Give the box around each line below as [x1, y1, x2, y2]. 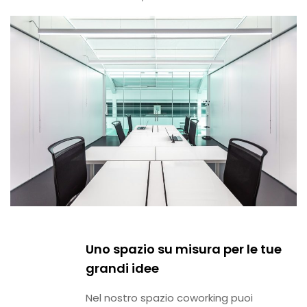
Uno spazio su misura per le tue [86, 241, 282, 258]
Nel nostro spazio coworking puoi [86, 291, 253, 306]
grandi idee [86, 260, 159, 278]
